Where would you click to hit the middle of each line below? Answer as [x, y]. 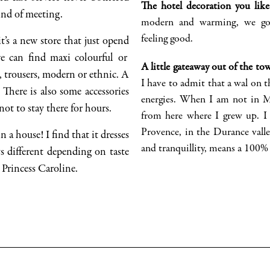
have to [162, 84]
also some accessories [83, 92]
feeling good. [167, 39]
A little [157, 68]
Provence [160, 133]
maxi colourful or [89, 58]
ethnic [102, 75]
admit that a [206, 84]
